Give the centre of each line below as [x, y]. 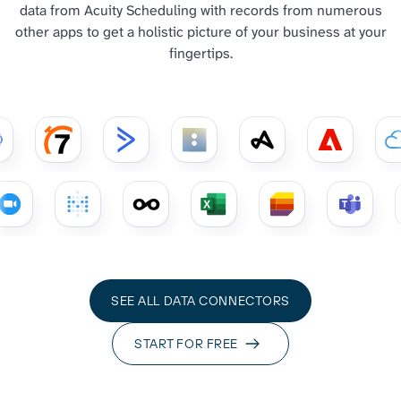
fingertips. [200, 53]
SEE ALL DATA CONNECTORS [200, 300]
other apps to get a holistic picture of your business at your [200, 31]
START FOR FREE [186, 343]
